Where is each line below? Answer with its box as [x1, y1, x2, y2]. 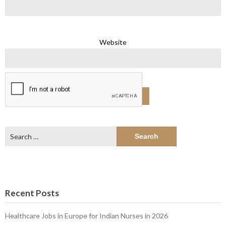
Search [5, 127, 26, 136]
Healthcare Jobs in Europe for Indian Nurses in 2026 [5, 211, 168, 220]
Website [99, 37, 127, 46]
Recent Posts [5, 187, 59, 198]
